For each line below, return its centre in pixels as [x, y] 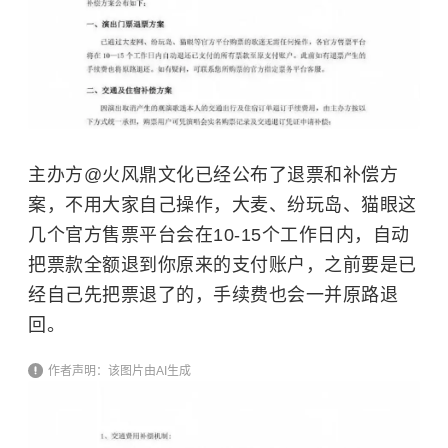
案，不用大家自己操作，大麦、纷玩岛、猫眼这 [222, 204]
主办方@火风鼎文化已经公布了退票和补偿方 [213, 174]
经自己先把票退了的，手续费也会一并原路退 [213, 294]
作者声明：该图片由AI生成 [117, 370]
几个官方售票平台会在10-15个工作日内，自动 [219, 234]
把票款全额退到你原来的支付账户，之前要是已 [222, 264]
